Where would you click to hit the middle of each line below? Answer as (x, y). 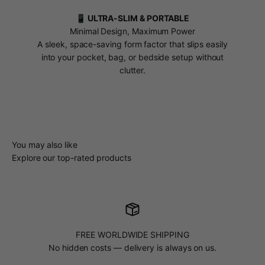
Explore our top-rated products (72, 157)
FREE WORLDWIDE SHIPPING (132, 234)
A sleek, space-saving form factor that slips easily (132, 44)
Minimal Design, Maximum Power (132, 31)
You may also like (45, 144)
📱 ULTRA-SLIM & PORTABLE (132, 18)
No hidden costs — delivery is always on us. (132, 247)
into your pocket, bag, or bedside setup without (132, 57)
